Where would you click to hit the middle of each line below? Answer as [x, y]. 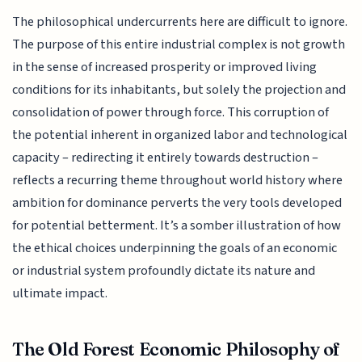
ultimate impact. [60, 293]
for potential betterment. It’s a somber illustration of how [177, 225]
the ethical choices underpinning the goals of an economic [175, 248]
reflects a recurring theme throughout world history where [178, 180]
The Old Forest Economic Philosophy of [176, 349]
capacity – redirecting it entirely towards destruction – [166, 157]
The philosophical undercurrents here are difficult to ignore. [180, 21]
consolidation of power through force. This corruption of [171, 112]
